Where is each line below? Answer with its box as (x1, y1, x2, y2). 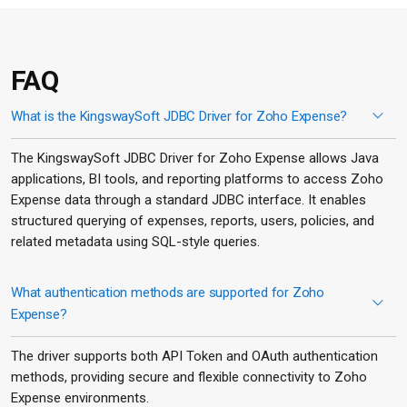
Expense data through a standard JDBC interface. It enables (11, 191, 366, 208)
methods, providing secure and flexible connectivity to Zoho (11, 368, 367, 385)
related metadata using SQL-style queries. (11, 233, 260, 250)
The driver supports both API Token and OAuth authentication (11, 347, 378, 364)
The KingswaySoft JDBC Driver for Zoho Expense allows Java (11, 149, 379, 166)
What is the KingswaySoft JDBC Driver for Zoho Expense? (11, 107, 348, 124)
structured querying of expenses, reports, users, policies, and (11, 212, 374, 229)
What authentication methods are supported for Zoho (11, 283, 324, 301)
